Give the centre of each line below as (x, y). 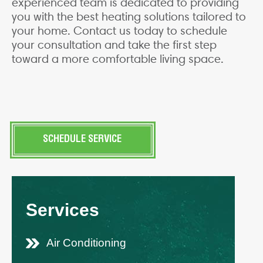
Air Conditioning (86, 243)
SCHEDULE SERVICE (82, 140)
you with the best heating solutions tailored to (129, 17)
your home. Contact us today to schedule (119, 31)
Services (63, 210)
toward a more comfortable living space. (118, 59)
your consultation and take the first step (114, 45)
